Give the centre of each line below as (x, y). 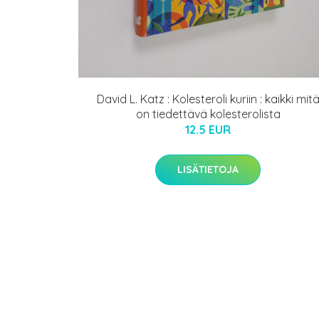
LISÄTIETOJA (208, 170)
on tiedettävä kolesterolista (208, 114)
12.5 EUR (208, 130)
